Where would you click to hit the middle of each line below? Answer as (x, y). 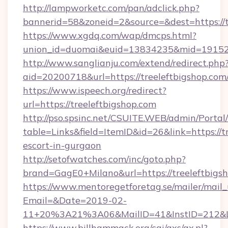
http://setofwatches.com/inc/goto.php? (104, 159)
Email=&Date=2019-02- (75, 200)
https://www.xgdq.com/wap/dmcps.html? (110, 35)
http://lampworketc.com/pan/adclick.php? (111, 8)
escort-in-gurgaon (62, 145)
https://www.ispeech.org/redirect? (95, 90)
